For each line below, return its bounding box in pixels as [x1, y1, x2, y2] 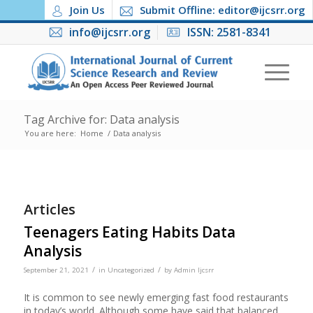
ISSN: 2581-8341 [187, 24, 271, 40]
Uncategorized [107, 265, 154, 275]
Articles [23, 200, 75, 219]
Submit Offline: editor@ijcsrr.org [140, 3, 305, 17]
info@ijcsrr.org [68, 24, 150, 40]
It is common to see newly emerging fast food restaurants [23, 290, 289, 304]
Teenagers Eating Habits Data [23, 222, 235, 242]
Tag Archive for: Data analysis [23, 112, 180, 127]
